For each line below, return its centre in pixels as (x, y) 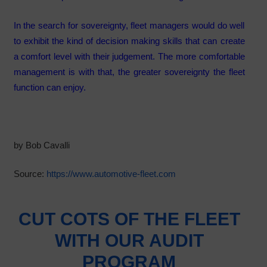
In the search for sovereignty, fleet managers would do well (129, 25)
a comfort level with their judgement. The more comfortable (129, 56)
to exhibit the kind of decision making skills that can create (129, 41)
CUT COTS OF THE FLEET (129, 219)
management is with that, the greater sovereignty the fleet (129, 72)
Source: (30, 174)
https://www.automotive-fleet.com (111, 174)
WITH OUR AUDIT (129, 241)
